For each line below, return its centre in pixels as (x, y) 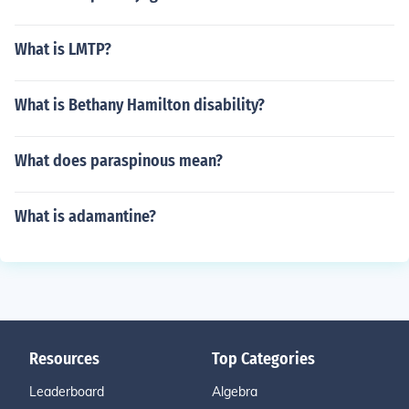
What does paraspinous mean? (119, 161)
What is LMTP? (63, 49)
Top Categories (263, 359)
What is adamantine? (85, 216)
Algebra (235, 392)
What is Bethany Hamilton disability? (140, 105)
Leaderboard (67, 392)
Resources (64, 359)
